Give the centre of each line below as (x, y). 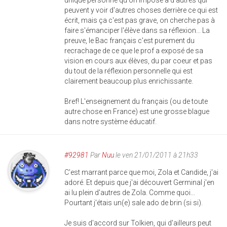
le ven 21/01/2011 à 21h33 (156, 155)
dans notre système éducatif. (110, 122)
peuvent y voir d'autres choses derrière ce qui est (141, 10)
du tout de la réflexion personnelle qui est (128, 71)
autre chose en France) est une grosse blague (137, 111)
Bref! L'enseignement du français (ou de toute (136, 101)
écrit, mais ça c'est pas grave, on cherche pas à (140, 20)
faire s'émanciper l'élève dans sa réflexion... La (137, 30)
